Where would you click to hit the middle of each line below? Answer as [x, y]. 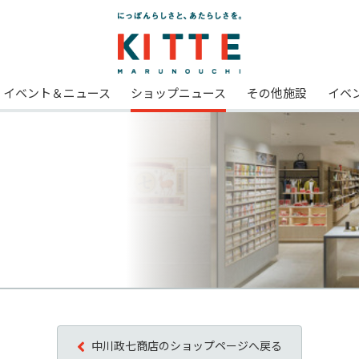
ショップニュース [179, 93]
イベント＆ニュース [56, 93]
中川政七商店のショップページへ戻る [187, 345]
